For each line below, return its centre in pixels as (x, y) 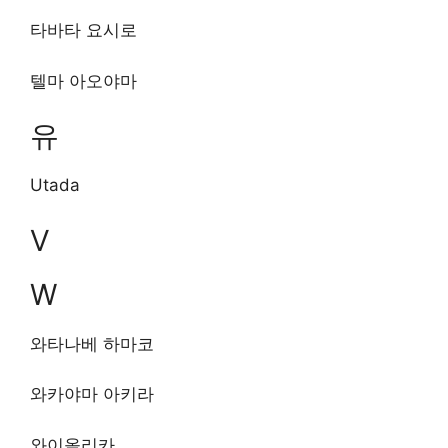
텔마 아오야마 (83, 80)
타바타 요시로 (83, 30)
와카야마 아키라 (92, 394)
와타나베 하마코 (92, 343)
